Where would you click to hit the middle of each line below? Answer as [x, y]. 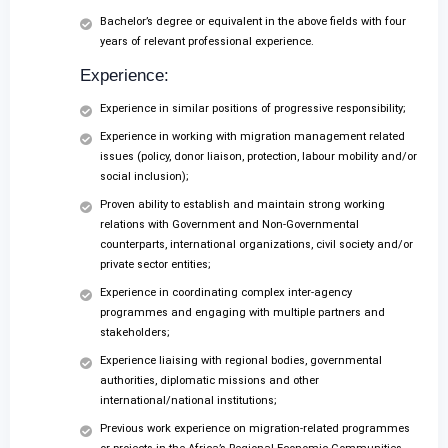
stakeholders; [135, 333]
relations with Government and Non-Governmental [229, 225]
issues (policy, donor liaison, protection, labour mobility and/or [258, 157]
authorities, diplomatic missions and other [209, 381]
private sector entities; [155, 265]
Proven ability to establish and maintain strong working [242, 205]
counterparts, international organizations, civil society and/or [256, 245]
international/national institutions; [188, 401]
